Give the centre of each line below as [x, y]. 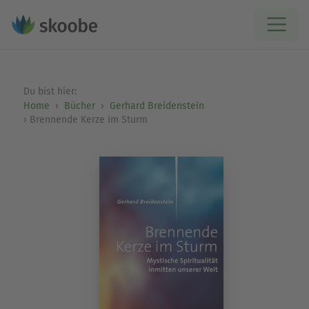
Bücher [79, 106]
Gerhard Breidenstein [157, 106]
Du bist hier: [51, 91]
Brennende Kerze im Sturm [88, 120]
